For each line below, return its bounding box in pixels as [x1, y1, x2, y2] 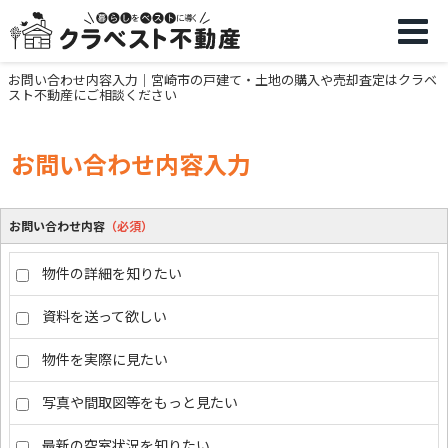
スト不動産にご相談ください [8, 85, 177, 104]
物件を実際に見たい [42, 349, 168, 369]
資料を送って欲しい [42, 306, 167, 326]
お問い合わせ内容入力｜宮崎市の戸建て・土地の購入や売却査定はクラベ [8, 70, 437, 89]
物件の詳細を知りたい [42, 263, 182, 283]
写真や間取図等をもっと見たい [42, 392, 238, 412]
